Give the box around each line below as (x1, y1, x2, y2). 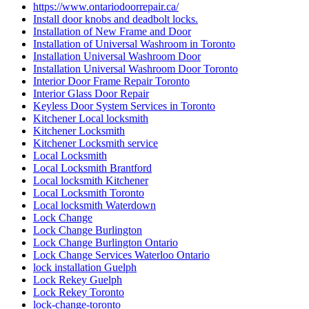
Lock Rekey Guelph (33, 274, 122, 286)
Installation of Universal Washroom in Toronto (33, 38, 235, 50)
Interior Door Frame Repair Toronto (33, 75, 190, 88)
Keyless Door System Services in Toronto (33, 100, 215, 112)
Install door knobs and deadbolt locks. (33, 13, 198, 26)
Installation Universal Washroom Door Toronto (33, 63, 238, 75)
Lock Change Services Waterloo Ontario (33, 249, 210, 261)
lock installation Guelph (33, 261, 137, 274)
